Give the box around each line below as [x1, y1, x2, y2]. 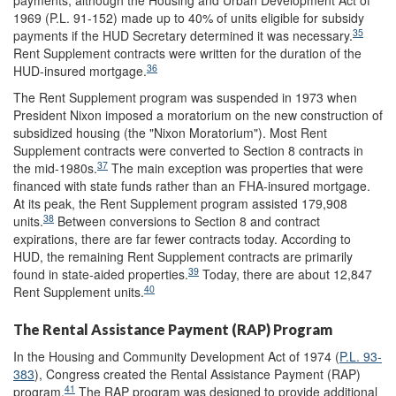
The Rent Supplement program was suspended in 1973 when [13, 88, 357, 106]
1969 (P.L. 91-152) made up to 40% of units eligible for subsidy [13, 9, 364, 27]
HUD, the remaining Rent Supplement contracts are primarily [13, 247, 353, 265]
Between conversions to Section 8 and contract [54, 212, 320, 230]
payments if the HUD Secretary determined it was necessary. [13, 27, 353, 44]
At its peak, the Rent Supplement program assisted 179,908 [13, 194, 347, 212]
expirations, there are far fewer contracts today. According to [13, 230, 351, 247]
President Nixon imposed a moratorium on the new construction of [13, 106, 383, 124]
